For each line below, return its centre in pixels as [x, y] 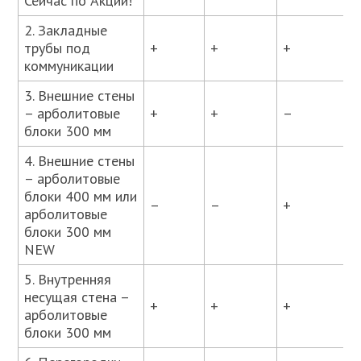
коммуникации [69, 65]
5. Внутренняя [68, 279]
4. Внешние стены [80, 160]
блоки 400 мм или [81, 196]
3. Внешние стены [80, 95]
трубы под [58, 48]
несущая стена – [77, 297]
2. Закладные [66, 30]
